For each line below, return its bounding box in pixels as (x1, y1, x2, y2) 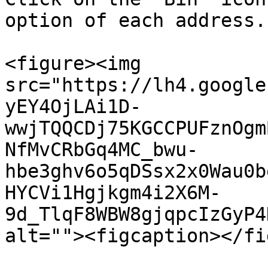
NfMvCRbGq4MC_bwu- (5, 139, 198, 160)
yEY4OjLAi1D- (5, 96, 141, 117)
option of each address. (5, 10, 266, 31)
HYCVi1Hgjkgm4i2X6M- (5, 182, 221, 203)
